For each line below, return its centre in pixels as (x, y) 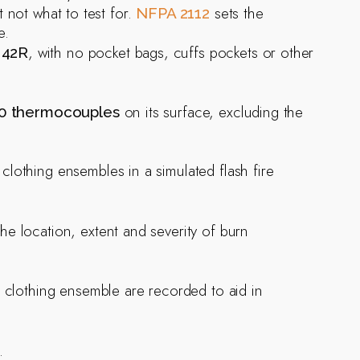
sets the (239, 13)
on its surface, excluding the (211, 112)
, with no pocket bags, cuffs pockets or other (171, 52)
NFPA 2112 (173, 12)
